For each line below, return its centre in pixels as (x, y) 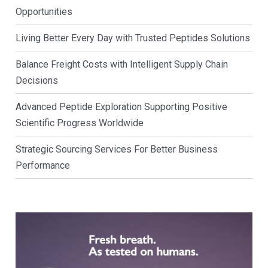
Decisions (36, 80)
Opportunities (44, 11)
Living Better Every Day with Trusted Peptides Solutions (133, 38)
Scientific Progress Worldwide (79, 123)
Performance (42, 165)
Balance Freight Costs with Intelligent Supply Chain (121, 64)
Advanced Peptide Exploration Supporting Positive (121, 106)
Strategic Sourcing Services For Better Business (116, 149)
